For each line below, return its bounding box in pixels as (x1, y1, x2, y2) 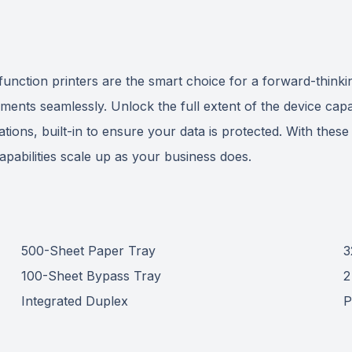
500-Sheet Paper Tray (20, 242, 156, 258)
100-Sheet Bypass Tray (20, 267, 161, 284)
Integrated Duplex (20, 292, 128, 309)
